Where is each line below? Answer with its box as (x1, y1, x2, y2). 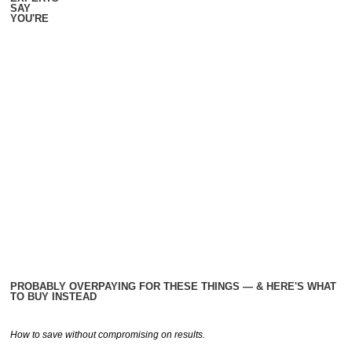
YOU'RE (10, 13, 49, 24)
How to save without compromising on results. (10, 329, 206, 340)
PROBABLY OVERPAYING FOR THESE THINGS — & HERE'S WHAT (10, 280, 337, 292)
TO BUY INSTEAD (10, 291, 97, 302)
